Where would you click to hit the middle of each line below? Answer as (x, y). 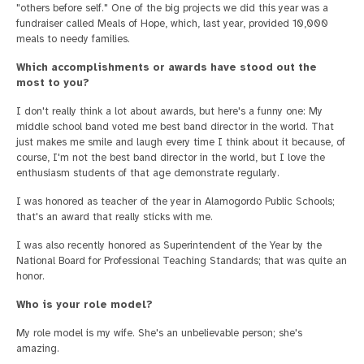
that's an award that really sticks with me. (115, 217)
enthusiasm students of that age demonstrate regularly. (148, 173)
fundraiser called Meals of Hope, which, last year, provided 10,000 (172, 24)
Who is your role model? (84, 305)
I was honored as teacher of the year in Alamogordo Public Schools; (175, 202)
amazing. (38, 349)
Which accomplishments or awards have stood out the (167, 68)
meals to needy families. (73, 39)
